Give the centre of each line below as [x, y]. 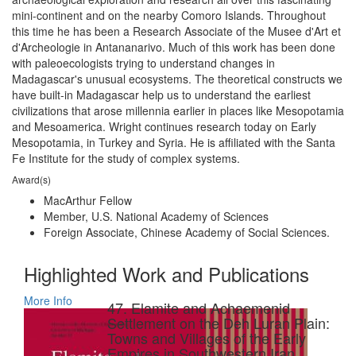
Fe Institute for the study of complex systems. [126, 158]
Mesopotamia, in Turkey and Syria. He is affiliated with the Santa [174, 142]
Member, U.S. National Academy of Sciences [156, 216]
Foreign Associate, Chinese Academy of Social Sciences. [187, 232]
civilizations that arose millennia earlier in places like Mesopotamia [178, 110]
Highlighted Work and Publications [166, 274]
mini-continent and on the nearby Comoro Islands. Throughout [169, 15]
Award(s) [31, 179]
